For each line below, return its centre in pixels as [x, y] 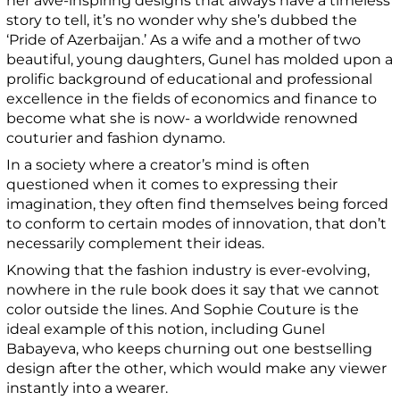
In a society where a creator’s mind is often [158, 164]
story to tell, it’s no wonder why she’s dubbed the [182, 20]
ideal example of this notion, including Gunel [166, 329]
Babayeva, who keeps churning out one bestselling [190, 348]
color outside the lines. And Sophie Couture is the [183, 309]
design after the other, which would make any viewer [197, 368]
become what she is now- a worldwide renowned [183, 118]
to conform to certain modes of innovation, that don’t [197, 223]
